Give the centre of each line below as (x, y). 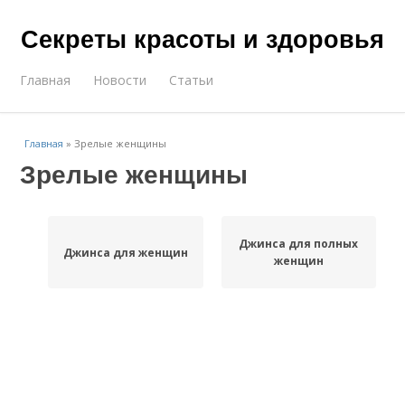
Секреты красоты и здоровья (202, 38)
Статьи (192, 80)
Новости (120, 80)
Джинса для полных (299, 244)
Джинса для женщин (125, 252)
